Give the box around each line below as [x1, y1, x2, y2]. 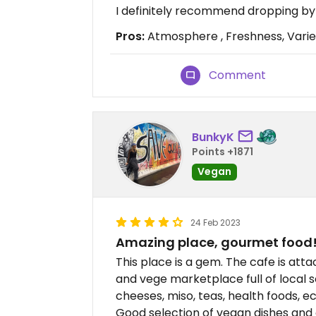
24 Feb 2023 [190, 217, 241, 229]
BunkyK [192, 128, 234, 145]
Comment [209, 67, 267, 84]
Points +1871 [192, 144, 253, 159]
